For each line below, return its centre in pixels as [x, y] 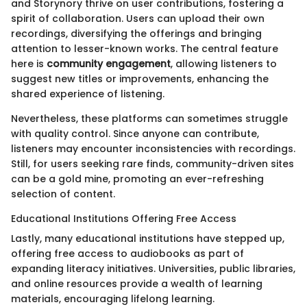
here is [29, 64]
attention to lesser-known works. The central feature [145, 49]
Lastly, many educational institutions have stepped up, [148, 239]
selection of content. [63, 194]
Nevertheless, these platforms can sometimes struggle [149, 119]
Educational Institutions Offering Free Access [124, 219]
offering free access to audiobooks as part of [127, 254]
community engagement [109, 64]
